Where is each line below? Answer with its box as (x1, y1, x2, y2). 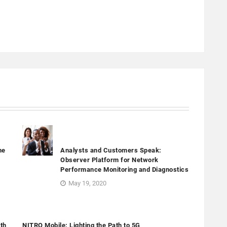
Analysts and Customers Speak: (60, 146, 162, 155)
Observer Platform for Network (60, 156, 159, 164)
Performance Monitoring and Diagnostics (60, 166, 188, 174)
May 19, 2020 (68, 179, 106, 187)
